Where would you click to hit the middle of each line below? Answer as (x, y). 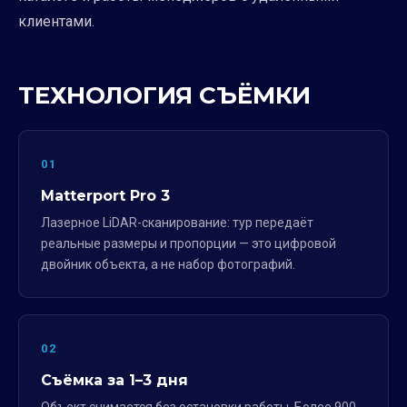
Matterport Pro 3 (105, 196)
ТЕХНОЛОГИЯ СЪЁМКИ (164, 95)
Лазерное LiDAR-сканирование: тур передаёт (177, 223)
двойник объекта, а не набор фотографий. (168, 264)
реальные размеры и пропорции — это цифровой (189, 243)
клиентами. (56, 21)
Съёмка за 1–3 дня (114, 380)
